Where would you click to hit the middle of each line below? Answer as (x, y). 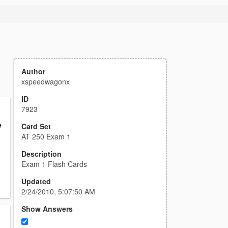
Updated (36, 181)
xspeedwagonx (46, 81)
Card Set (36, 126)
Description (41, 154)
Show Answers (47, 209)
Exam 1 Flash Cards (54, 164)
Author (33, 71)
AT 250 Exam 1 (46, 136)
